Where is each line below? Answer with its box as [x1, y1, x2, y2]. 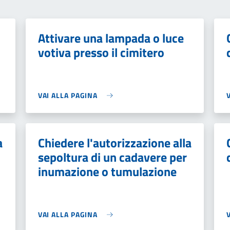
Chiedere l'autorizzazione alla [37, 133, 191, 152]
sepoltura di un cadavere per [37, 148, 187, 166]
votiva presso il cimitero [37, 43, 164, 62]
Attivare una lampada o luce [37, 29, 184, 47]
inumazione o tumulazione [37, 162, 177, 181]
